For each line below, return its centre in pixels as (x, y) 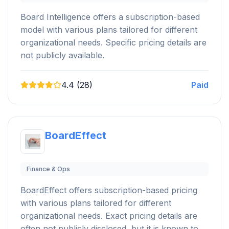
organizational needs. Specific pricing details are (113, 42)
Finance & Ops (48, 169)
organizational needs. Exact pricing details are (109, 215)
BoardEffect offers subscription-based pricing (109, 190)
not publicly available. (62, 55)
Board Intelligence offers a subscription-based (110, 17)
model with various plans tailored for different (109, 29)
